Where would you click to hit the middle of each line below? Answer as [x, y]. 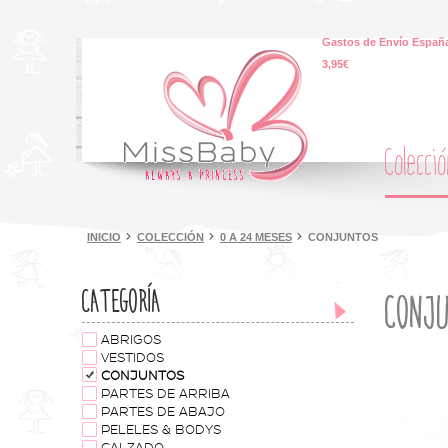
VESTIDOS [132, 358]
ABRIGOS [131, 340]
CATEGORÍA [121, 302]
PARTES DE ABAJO [163, 412]
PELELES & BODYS [161, 430]
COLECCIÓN [170, 237]
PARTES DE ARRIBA [165, 394]
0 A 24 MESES [256, 237]
